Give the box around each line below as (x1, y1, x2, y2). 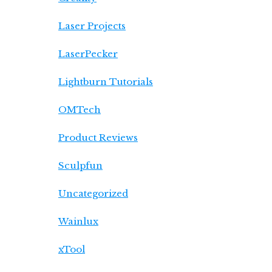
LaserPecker (58, 48, 118, 59)
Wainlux (58, 216, 98, 227)
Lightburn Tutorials (58, 76, 153, 87)
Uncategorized (58, 188, 128, 199)
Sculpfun (58, 160, 103, 171)
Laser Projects (58, 20, 126, 32)
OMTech (58, 104, 101, 115)
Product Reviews (58, 132, 138, 143)
